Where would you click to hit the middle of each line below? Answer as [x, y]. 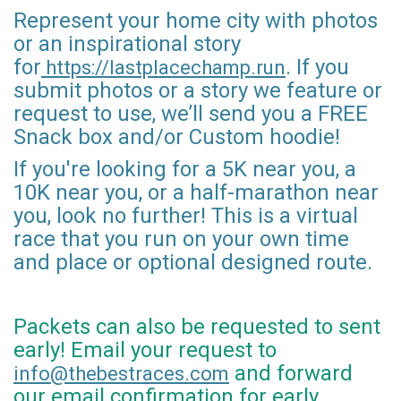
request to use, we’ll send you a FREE [191, 114]
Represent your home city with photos [196, 21]
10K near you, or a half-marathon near [196, 193]
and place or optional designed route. [196, 263]
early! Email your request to [145, 350]
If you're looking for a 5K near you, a [185, 170]
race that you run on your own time [181, 239]
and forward [291, 374]
